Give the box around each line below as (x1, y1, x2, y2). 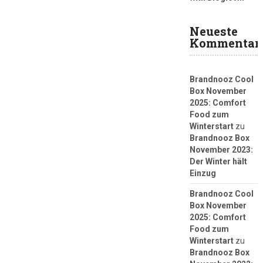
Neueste (189, 23, 238, 39)
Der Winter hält (189, 156, 247, 166)
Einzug (189, 168, 216, 178)
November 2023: (189, 144, 253, 154)
